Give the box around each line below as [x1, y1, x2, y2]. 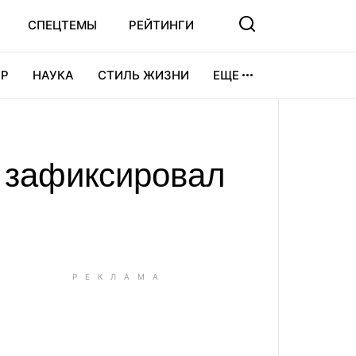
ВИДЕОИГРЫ [46, 113, 122, 128]
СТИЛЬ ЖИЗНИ [98, 68, 189, 83]
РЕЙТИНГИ [129, 17, 194, 33]
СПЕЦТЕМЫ [28, 17, 97, 33]
